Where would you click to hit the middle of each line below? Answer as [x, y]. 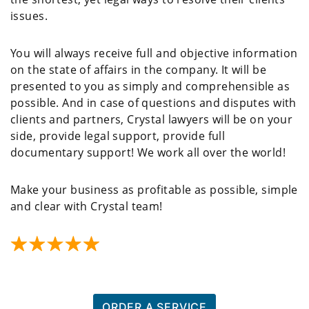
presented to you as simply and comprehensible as [150, 86]
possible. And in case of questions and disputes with [153, 102]
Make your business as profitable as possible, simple [154, 189]
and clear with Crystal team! [87, 206]
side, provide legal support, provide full [118, 136]
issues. [29, 16]
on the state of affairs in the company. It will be [139, 69]
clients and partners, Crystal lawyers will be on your [152, 119]
